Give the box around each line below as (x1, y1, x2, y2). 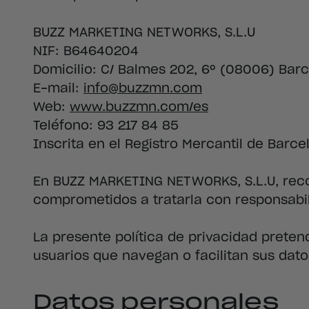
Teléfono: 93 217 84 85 (33, 119, 179, 132)
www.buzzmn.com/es (70, 101, 208, 114)
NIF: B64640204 (33, 45, 139, 58)
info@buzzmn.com (83, 82, 202, 95)
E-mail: (33, 82, 83, 95)
